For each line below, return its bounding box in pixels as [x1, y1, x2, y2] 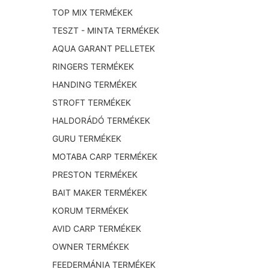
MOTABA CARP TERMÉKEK [52, 151, 157, 162]
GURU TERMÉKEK [52, 133, 121, 144]
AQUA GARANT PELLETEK [52, 43, 155, 54]
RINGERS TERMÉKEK [52, 61, 134, 72]
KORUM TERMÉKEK [52, 205, 128, 216]
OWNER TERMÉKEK [52, 241, 129, 252]
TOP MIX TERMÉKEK [52, 7, 133, 18]
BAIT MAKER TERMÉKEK [52, 187, 147, 198]
